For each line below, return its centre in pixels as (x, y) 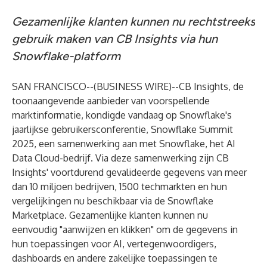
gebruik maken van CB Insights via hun (115, 39)
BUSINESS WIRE (133, 86)
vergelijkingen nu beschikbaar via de (90, 201)
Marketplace (38, 215)
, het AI (220, 144)
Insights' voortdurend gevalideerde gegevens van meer (129, 172)
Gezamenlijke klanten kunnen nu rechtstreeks (133, 21)
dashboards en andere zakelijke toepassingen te (115, 258)
